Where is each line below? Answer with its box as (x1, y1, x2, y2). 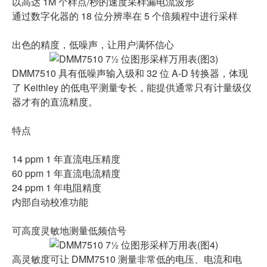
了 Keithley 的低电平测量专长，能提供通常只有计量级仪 (12, 80, 252, 94)
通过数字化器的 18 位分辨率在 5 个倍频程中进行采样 (12, 9, 238, 23)
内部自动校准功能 (12, 195, 88, 209)
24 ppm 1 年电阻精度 (12, 181, 101, 194)
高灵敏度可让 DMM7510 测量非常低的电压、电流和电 (12, 252, 242, 266)
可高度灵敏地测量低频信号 (12, 223, 126, 237)
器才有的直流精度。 (12, 95, 98, 108)
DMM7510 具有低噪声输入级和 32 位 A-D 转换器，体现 (12, 66, 248, 80)
